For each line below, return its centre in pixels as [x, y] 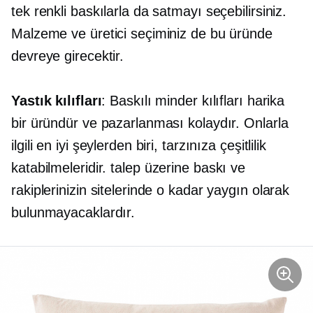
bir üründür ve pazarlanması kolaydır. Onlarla [150, 123]
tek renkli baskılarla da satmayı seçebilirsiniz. [149, 12]
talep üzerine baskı [169, 168]
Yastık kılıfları [57, 101]
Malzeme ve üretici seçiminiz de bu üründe [142, 34]
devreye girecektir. [68, 56]
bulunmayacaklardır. [73, 213]
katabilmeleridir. [61, 168]
